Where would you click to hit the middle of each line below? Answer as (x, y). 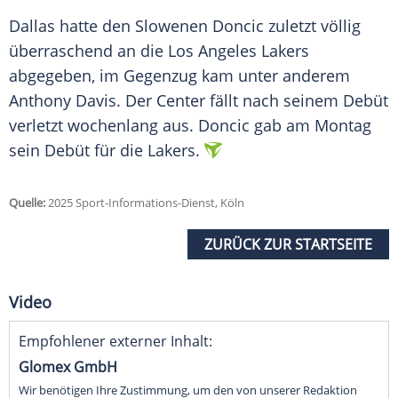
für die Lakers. (145, 151)
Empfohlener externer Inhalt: (115, 342)
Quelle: (27, 203)
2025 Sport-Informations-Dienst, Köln (145, 203)
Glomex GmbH (68, 367)
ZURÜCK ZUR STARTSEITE (288, 245)
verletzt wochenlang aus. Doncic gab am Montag (190, 126)
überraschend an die (88, 51)
